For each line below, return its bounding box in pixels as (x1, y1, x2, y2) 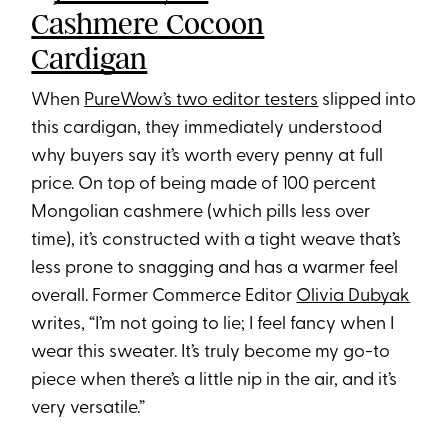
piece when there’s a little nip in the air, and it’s (31, 371, 398, 391)
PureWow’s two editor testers (84, 91, 319, 111)
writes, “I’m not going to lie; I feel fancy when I (31, 315, 395, 335)
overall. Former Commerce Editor (31, 287, 297, 307)
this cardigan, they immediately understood (31, 119, 383, 139)
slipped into (318, 91, 417, 111)
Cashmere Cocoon (31, 6, 265, 43)
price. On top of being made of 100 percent (31, 175, 377, 195)
